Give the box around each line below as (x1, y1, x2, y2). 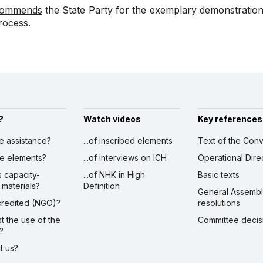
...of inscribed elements (83, 136, 173, 146)
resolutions (197, 198, 240, 208)
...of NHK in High (83, 170, 145, 180)
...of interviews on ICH (83, 153, 167, 163)
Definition (83, 181, 120, 191)
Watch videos (83, 114, 141, 124)
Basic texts (197, 170, 240, 180)
